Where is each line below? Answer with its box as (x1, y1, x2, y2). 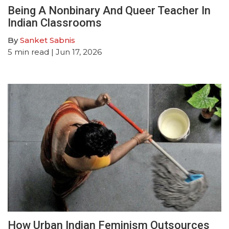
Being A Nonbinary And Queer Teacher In (8, 4, 211, 17)
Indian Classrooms (8, 16, 102, 29)
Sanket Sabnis (20, 35, 75, 45)
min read (14, 47, 49, 57)
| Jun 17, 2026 (49, 47, 102, 57)
